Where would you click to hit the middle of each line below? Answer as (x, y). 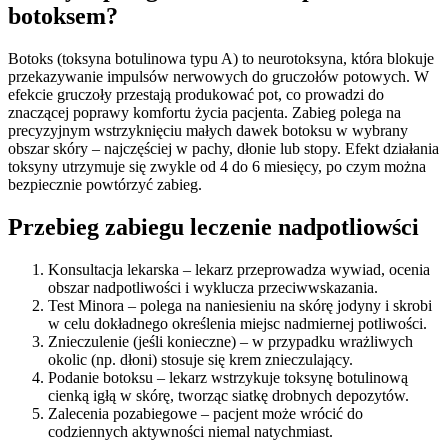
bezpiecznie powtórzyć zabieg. (105, 185)
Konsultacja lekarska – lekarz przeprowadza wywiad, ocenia (239, 270)
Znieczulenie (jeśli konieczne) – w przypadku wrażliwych (230, 342)
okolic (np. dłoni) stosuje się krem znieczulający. (200, 360)
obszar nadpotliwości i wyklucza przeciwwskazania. (213, 288)
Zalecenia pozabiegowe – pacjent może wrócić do (205, 414)
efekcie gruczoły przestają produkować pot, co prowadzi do (196, 95)
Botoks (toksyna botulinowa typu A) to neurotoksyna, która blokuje (221, 59)
